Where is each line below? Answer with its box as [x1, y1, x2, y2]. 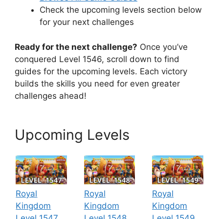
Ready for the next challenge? [15, 42, 137, 52]
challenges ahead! [15, 90, 87, 101]
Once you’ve [137, 42, 188, 52]
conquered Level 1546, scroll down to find [15, 54, 179, 64]
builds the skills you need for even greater [15, 78, 180, 88]
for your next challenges [40, 17, 134, 27]
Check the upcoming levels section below [40, 5, 202, 15]
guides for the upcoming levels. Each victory [15, 66, 187, 76]
